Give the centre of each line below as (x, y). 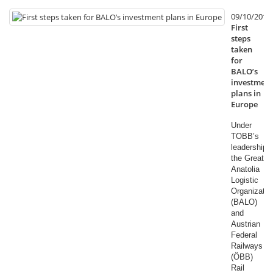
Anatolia (245, 169)
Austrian (246, 224)
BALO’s (244, 71)
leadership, (250, 147)
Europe (244, 104)
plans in (246, 93)
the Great (247, 158)
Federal (244, 235)
